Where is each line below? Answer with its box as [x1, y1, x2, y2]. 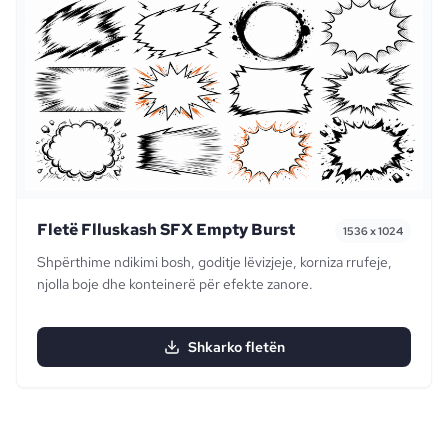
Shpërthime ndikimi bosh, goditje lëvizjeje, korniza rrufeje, [37, 252, 392, 271]
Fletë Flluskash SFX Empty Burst [37, 218, 295, 240]
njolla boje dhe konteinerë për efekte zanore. [37, 274, 313, 293]
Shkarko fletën [187, 337, 285, 356]
